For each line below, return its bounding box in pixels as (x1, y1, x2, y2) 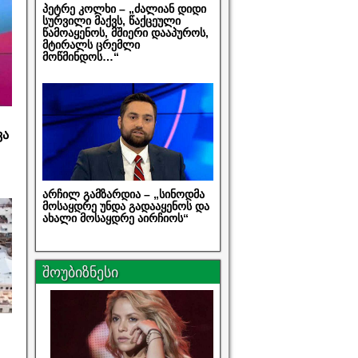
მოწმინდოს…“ (42, 50, 119, 64)
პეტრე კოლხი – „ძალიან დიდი (42, 2, 206, 16)
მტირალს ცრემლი (42, 38, 140, 52)
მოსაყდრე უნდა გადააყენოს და (42, 199, 209, 213)
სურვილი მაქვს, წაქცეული (42, 14, 181, 28)
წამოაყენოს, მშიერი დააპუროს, (42, 26, 209, 40)
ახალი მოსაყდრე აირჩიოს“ (42, 211, 189, 225)
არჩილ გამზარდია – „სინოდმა (42, 187, 205, 201)
